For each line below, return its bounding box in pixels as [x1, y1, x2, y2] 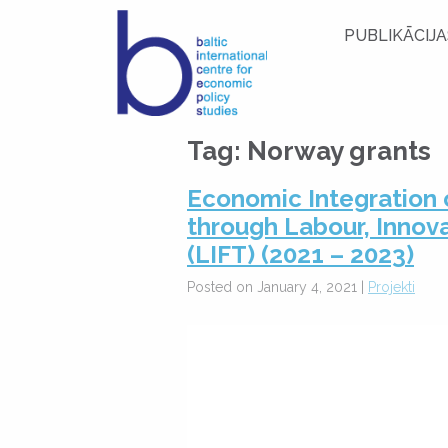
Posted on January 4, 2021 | [187, 279, 368, 295]
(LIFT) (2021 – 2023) [187, 240, 414, 269]
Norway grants [247, 136, 431, 166]
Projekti [368, 279, 415, 295]
